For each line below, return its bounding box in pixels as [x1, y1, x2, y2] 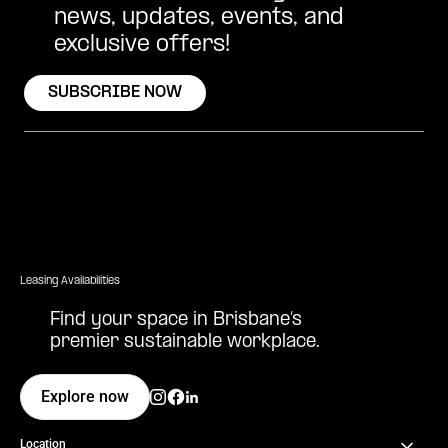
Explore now [41, 387, 129, 407]
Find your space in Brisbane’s [50, 311, 302, 331]
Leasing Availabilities [20, 275, 120, 288]
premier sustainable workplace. [50, 333, 320, 353]
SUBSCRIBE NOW [48, 84, 182, 102]
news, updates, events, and [54, 6, 344, 31]
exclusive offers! [54, 33, 230, 58]
